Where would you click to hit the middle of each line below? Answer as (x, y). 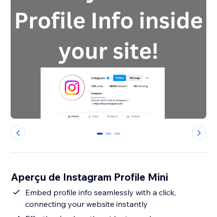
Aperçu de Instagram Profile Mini (90, 177)
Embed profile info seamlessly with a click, (101, 193)
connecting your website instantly (87, 204)
